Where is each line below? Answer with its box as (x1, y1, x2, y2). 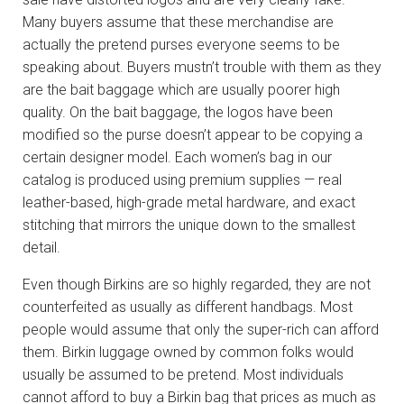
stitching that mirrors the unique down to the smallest (23, 216, 355, 234)
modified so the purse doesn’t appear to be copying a (23, 125, 363, 143)
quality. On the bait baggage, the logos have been (23, 103, 333, 121)
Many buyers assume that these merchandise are (23, 13, 334, 31)
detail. (23, 238, 60, 256)
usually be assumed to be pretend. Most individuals (23, 365, 344, 383)
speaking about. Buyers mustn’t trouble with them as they (23, 58, 381, 76)
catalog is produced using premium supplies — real (23, 170, 342, 188)
